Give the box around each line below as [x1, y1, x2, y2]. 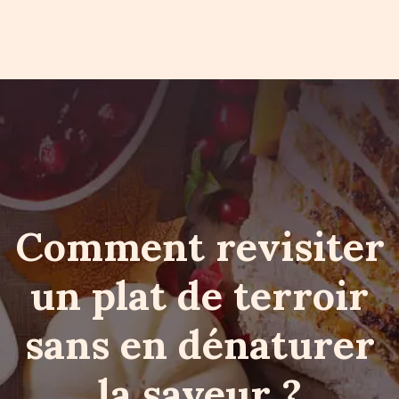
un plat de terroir [30, 270, 369, 321]
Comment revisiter [14, 221, 385, 272]
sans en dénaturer [24, 319, 375, 370]
